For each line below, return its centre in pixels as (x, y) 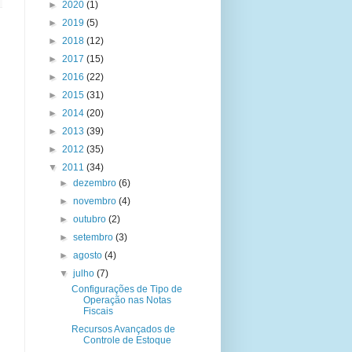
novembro (96, 202)
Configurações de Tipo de (126, 290)
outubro (91, 220)
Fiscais (98, 312)
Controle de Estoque (127, 341)
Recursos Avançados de (123, 330)
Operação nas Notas (127, 301)
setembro (95, 238)
